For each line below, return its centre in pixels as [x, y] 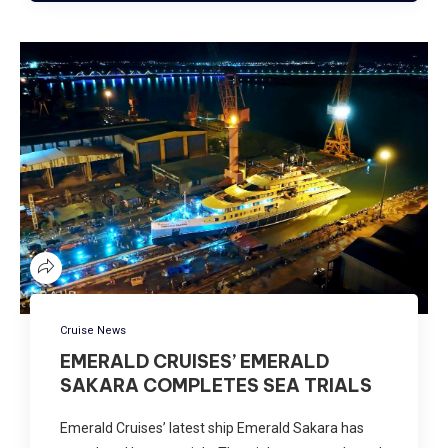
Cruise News [93, 330]
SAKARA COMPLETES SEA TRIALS [216, 385]
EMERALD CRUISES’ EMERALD [194, 361]
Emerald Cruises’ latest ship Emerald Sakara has [212, 427]
